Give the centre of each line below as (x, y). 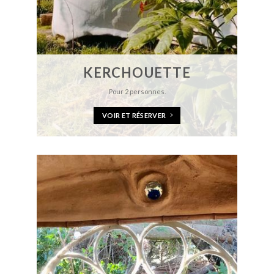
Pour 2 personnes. (137, 92)
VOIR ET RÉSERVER (134, 115)
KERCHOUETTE (137, 73)
